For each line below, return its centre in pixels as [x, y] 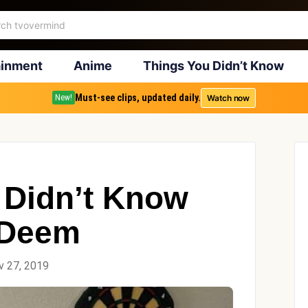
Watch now [228, 98]
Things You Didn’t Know [213, 66]
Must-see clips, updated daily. [138, 98]
